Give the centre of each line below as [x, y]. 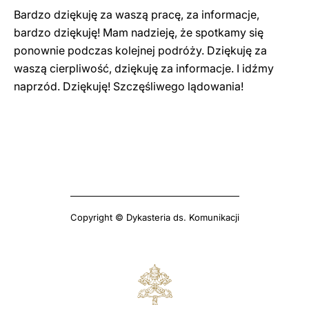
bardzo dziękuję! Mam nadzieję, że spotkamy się [139, 32]
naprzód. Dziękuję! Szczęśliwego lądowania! [129, 86]
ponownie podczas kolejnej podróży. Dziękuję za [140, 50]
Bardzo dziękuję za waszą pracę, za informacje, [137, 14]
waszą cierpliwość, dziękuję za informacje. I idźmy [144, 68]
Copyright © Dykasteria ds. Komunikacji [154, 217]
